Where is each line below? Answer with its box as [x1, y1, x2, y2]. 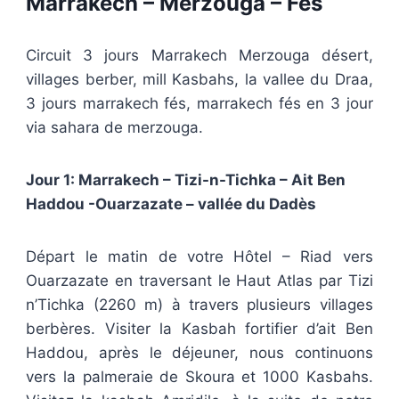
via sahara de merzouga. [26, 118, 204, 136]
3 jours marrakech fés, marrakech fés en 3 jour [26, 94, 373, 112]
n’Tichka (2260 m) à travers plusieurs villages [26, 296, 373, 313]
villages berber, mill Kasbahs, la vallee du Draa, [26, 70, 373, 88]
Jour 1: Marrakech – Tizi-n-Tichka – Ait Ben [26, 171, 346, 189]
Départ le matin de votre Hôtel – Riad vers [26, 248, 373, 265]
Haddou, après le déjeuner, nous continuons [26, 344, 373, 362]
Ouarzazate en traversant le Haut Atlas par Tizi [26, 272, 373, 289]
